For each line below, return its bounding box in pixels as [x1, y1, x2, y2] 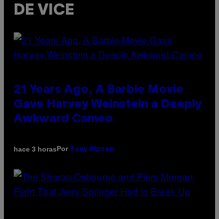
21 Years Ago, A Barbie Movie [14, 85, 183, 96]
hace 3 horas [14, 145, 57, 153]
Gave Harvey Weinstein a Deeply [14, 99, 201, 110]
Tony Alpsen [70, 146, 114, 153]
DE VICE [14, 3, 74, 18]
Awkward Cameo [14, 114, 113, 125]
